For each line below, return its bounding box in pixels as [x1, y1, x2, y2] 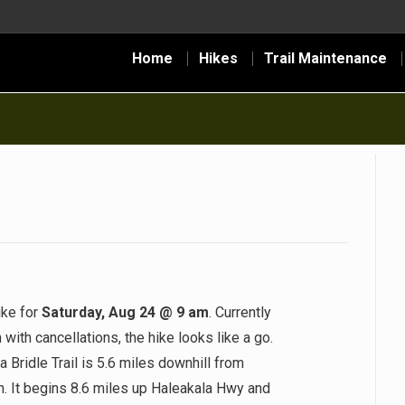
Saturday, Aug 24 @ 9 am [42, 304, 209, 321]
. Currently [209, 304, 271, 321]
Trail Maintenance [264, 50, 387, 67]
